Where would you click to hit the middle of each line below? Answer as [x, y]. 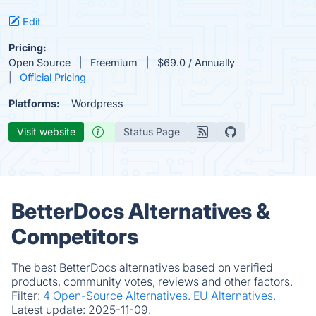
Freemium [114, 62]
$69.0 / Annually [196, 62]
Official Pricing [53, 77]
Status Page [152, 132]
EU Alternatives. [235, 296]
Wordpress [97, 103]
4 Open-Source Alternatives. [118, 296]
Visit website [46, 132]
